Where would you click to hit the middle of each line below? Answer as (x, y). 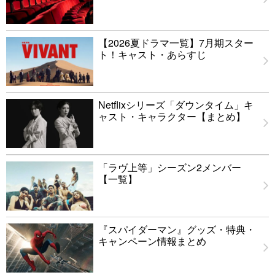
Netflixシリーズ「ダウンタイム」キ (176, 105)
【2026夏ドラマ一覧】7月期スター (176, 43)
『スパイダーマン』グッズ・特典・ (177, 230)
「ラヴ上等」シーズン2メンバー (170, 168)
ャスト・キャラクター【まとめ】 (172, 117)
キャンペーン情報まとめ (152, 241)
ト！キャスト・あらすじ (152, 55)
